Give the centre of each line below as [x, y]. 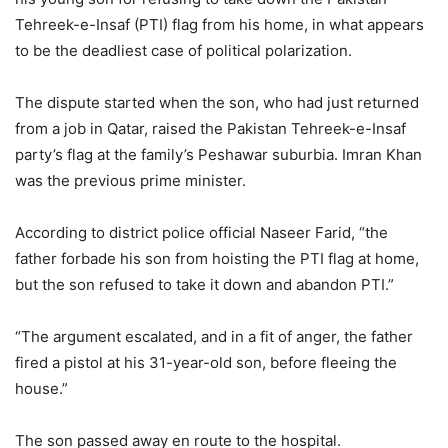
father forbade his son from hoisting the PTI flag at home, [217, 259]
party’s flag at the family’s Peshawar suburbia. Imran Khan [218, 155]
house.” [41, 389]
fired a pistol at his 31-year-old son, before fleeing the [206, 363]
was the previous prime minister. [130, 181]
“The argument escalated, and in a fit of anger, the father [214, 337]
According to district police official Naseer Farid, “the [201, 233]
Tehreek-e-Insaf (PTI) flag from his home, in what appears [219, 25]
